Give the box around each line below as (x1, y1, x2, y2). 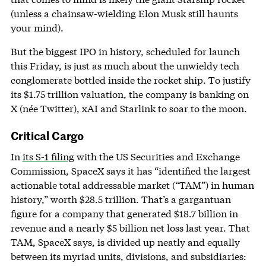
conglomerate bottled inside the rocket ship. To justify (10, 74, 251, 87)
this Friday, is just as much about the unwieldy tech (10, 59, 239, 72)
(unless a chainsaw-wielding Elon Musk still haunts (10, 7, 238, 20)
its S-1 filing (22, 150, 74, 163)
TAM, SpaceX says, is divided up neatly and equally (10, 236, 240, 249)
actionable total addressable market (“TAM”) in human (10, 179, 254, 192)
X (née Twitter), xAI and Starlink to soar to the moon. (10, 102, 247, 115)
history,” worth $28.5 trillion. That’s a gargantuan (10, 193, 231, 206)
